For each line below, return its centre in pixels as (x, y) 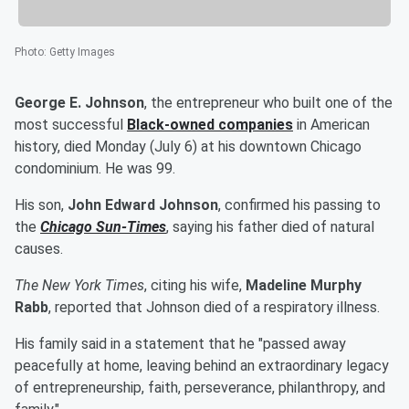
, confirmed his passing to (299, 205)
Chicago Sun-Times (103, 227)
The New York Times (79, 286)
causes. (41, 249)
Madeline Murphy (304, 286)
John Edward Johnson (143, 205)
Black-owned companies (210, 125)
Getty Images (82, 52)
